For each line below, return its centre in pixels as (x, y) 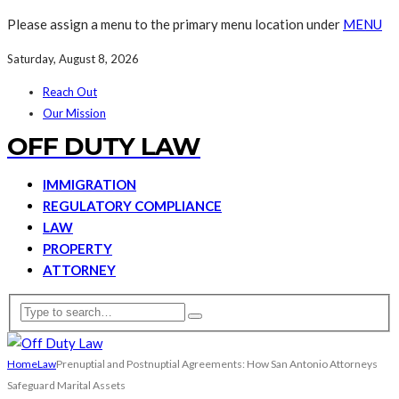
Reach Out (70, 92)
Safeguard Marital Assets (66, 385)
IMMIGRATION (90, 184)
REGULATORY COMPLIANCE (132, 206)
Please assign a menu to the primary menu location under (175, 24)
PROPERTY (77, 248)
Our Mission (74, 113)
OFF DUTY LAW (104, 146)
